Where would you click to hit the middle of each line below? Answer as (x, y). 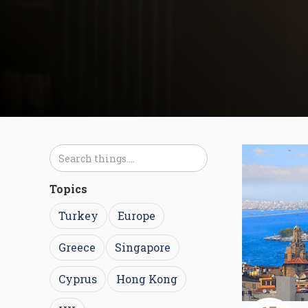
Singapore (143, 247)
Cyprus (78, 279)
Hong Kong (147, 279)
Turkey (78, 216)
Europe (136, 216)
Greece (77, 247)
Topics (68, 189)
